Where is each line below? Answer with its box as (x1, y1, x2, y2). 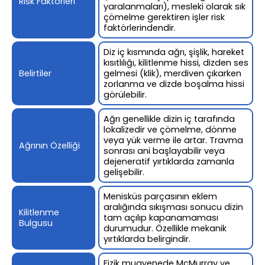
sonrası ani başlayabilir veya (104, 144, 225, 157)
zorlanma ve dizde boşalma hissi (104, 77, 245, 90)
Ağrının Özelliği (19, 139, 80, 151)
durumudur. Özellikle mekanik (104, 222, 227, 234)
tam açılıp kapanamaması (104, 211, 219, 224)
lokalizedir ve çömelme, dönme (104, 123, 237, 135)
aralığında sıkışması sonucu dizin (104, 201, 244, 213)
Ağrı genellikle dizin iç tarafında (104, 112, 235, 125)
